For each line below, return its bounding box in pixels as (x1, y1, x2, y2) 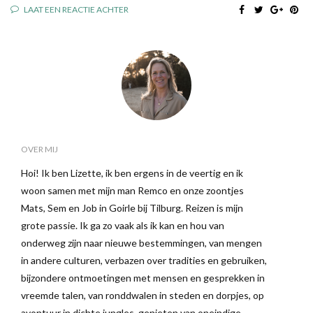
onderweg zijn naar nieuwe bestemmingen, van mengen (21, 236, 262, 249)
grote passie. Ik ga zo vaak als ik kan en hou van (21, 219, 224, 231)
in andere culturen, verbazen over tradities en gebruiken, (21, 254, 267, 266)
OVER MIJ (21, 143, 58, 154)
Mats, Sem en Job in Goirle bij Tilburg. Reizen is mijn (21, 201, 243, 214)
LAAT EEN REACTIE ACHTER (22, 3, 129, 15)
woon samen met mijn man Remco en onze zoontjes (21, 184, 244, 196)
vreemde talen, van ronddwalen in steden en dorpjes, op (21, 289, 264, 301)
